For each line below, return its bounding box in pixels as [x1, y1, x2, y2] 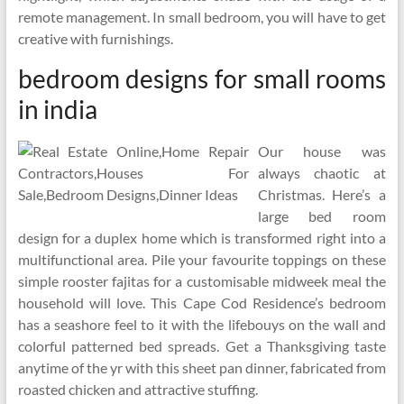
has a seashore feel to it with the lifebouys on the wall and [17, 316, 387, 333]
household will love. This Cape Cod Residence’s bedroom [17, 294, 387, 311]
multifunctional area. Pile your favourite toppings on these [17, 251, 387, 268]
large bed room [257, 207, 387, 225]
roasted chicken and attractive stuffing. [17, 381, 258, 398]
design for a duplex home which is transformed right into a [17, 229, 387, 246]
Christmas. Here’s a [257, 186, 387, 203]
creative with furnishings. [17, 30, 173, 47]
